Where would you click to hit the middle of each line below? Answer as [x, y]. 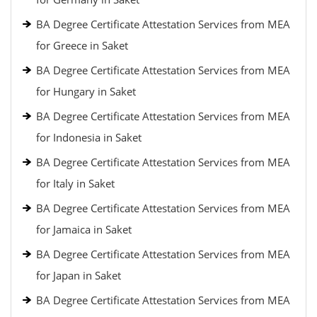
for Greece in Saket [82, 45]
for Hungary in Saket [86, 91]
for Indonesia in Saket [89, 137]
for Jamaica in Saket [84, 229]
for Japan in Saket [79, 275]
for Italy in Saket [75, 183]
